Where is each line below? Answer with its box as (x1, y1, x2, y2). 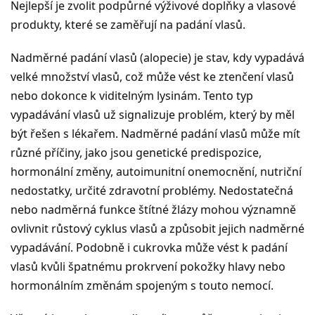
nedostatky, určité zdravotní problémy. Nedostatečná (11, 183, 293, 199)
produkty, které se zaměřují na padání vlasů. (11, 17, 245, 33)
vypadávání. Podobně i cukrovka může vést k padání (11, 240, 288, 256)
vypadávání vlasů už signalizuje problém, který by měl (11, 107, 295, 123)
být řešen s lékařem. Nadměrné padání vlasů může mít (11, 126, 300, 142)
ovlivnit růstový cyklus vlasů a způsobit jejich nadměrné (11, 221, 304, 237)
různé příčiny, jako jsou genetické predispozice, (11, 145, 262, 161)
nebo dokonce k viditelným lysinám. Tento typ (11, 88, 253, 104)
